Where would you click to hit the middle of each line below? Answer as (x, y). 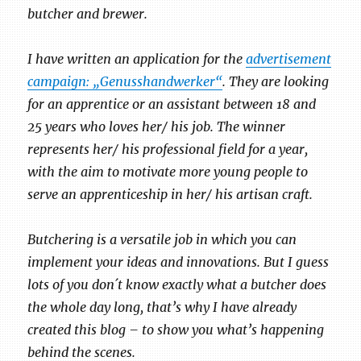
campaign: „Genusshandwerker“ (125, 81)
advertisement (289, 58)
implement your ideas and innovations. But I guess (178, 261)
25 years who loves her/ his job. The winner (157, 126)
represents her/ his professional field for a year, (168, 149)
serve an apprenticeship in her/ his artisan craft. (170, 194)
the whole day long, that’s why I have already (162, 307)
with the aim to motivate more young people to (168, 171)
